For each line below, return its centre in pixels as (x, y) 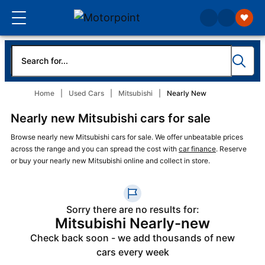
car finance (197, 149)
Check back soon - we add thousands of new (132, 238)
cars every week (132, 252)
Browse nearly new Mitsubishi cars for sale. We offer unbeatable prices (127, 137)
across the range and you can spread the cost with (95, 149)
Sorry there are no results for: (132, 209)
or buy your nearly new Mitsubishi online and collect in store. (110, 161)
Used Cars (86, 93)
